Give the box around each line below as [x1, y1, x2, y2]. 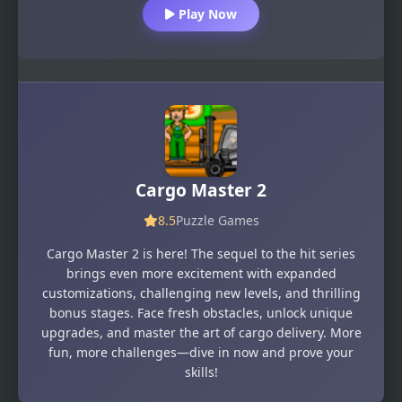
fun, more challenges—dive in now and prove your [48, 343, 354, 361]
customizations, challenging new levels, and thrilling [41, 284, 361, 301]
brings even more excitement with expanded [66, 264, 336, 282]
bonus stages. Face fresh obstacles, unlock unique [49, 303, 353, 321]
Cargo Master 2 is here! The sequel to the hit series [47, 244, 355, 262]
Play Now [175, 5, 237, 23]
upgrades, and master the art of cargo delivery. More [40, 323, 362, 341]
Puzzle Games [175, 211, 259, 229]
